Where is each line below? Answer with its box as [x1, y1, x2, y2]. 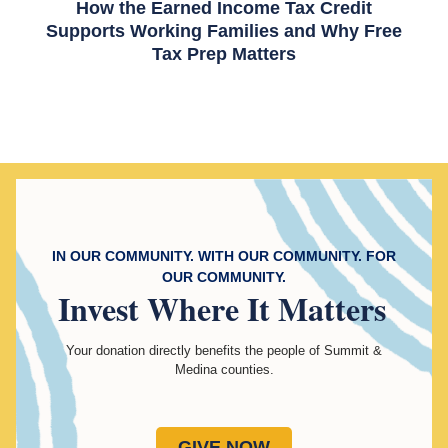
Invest [58, 285, 147, 333]
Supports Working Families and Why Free [45, 20, 402, 41]
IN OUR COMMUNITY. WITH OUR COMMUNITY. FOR [52, 248, 396, 265]
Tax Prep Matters [151, 43, 296, 64]
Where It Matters [147, 285, 386, 333]
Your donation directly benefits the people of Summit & [66, 343, 382, 359]
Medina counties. [174, 362, 274, 378]
